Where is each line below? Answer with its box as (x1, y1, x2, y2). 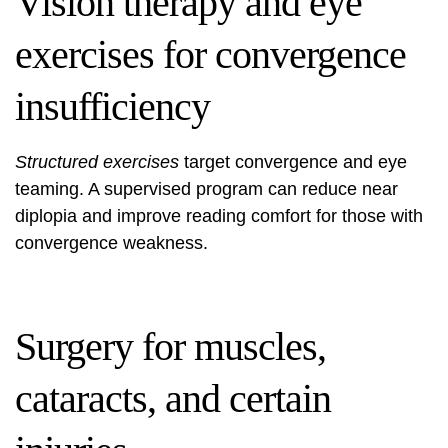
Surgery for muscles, (15, 324, 326, 369)
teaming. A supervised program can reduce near (15, 179, 398, 199)
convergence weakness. (15, 233, 208, 253)
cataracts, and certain (15, 376, 331, 421)
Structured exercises (15, 152, 179, 172)
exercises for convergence (15, 32, 406, 77)
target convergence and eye (179, 152, 407, 172)
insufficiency (15, 84, 210, 129)
